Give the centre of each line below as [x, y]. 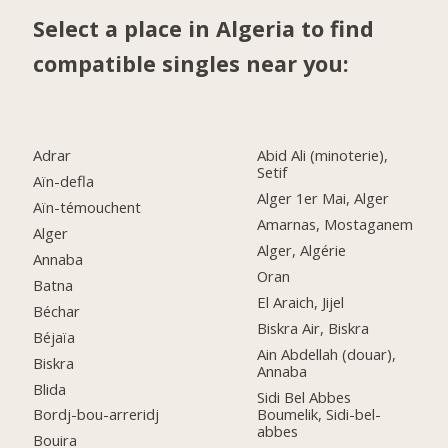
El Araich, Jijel [301, 301]
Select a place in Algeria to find [204, 28]
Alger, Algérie [302, 250]
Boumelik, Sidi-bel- [319, 413]
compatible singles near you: [191, 63]
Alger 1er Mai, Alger [323, 198]
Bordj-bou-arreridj [96, 414]
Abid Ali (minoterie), [323, 155]
